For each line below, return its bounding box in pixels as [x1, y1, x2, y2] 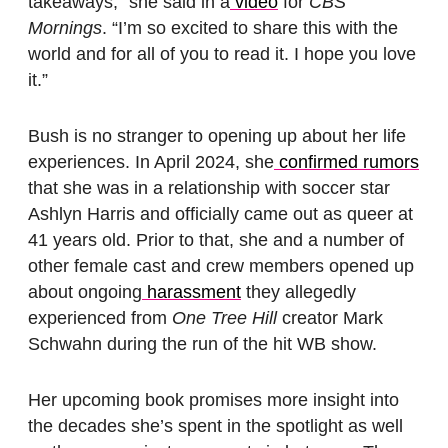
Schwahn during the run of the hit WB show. [28, 334, 377, 354]
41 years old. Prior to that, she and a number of [28, 230, 404, 250]
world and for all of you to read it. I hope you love [28, 44, 416, 64]
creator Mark [277, 308, 383, 328]
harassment [142, 282, 241, 302]
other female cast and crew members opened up [28, 256, 414, 276]
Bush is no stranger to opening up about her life [28, 126, 406, 146]
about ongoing [28, 282, 142, 302]
